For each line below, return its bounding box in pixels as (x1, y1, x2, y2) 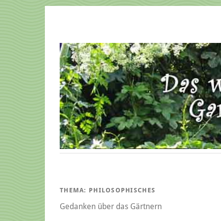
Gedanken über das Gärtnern (60, 201, 162, 211)
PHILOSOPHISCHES (88, 186, 156, 194)
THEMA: (60, 186, 89, 194)
